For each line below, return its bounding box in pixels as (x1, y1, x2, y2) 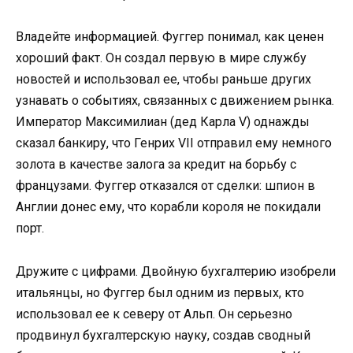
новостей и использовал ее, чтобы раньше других (16, 72, 311, 87)
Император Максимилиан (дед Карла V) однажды (16, 114, 310, 130)
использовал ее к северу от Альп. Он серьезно (16, 306, 292, 321)
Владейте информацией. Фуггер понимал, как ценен (16, 29, 324, 45)
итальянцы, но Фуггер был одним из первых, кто (16, 284, 304, 300)
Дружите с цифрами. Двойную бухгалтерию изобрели (16, 263, 336, 279)
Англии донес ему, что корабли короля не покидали (16, 199, 321, 215)
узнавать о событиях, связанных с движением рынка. (16, 93, 334, 109)
